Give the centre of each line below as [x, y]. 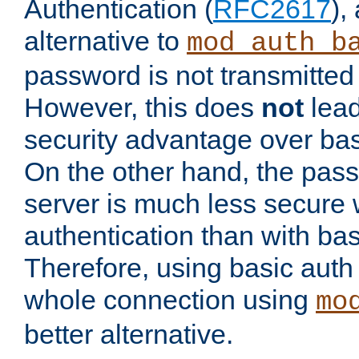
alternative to [105, 41]
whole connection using [170, 300]
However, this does [143, 108]
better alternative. [129, 335]
